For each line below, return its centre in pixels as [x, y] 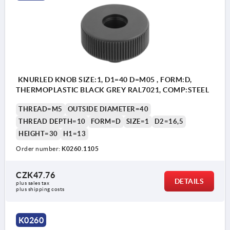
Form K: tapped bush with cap [71, 216]
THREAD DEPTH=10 [52, 121]
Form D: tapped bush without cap [78, 199]
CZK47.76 [35, 175]
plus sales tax [33, 183]
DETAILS [189, 181]
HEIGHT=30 [38, 133]
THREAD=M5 [41, 109]
